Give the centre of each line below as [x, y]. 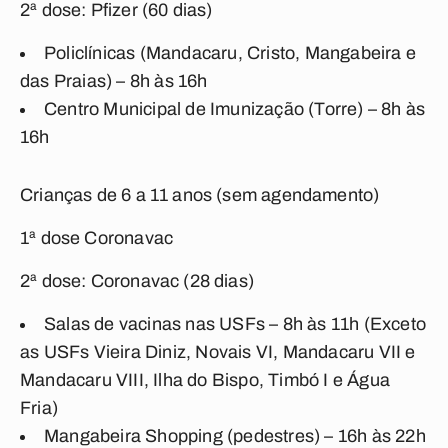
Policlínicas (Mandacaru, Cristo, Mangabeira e [230, 53]
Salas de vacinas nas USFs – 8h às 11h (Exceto [235, 324]
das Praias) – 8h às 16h [114, 81]
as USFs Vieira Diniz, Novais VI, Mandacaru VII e [218, 352]
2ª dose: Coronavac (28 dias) [137, 281]
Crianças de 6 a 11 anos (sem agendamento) [200, 195]
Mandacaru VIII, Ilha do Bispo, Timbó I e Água [205, 380]
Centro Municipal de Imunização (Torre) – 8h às [235, 109]
